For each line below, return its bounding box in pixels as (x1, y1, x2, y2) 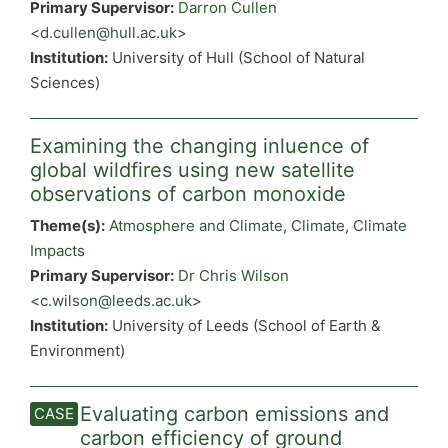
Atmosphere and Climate (109, 216, 283, 235)
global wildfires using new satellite (30, 157, 355, 182)
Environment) (30, 341, 125, 360)
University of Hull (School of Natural (108, 48, 365, 67)
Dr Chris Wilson (178, 266, 289, 285)
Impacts (30, 241, 85, 260)
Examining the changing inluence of (30, 133, 369, 158)
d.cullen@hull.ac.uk (40, 23, 177, 42)
